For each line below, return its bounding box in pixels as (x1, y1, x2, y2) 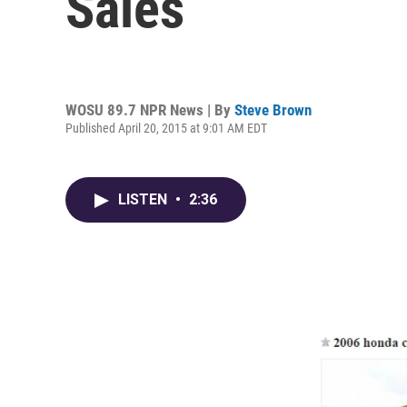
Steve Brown (234, 100, 312, 119)
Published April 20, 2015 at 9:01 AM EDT (65, 120, 267, 135)
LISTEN (118, 191, 171, 208)
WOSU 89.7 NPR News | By (65, 100, 234, 119)
